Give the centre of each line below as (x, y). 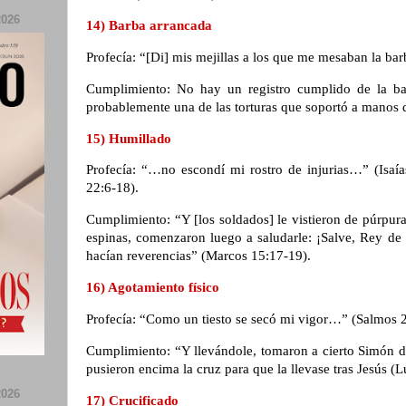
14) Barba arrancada (151, 25)
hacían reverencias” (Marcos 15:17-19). (200, 256)
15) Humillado (130, 138)
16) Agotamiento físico (155, 288)
